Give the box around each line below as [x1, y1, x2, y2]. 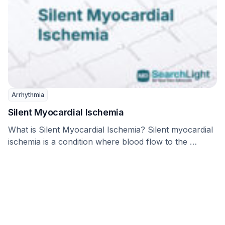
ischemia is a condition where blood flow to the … [8, 137, 197, 147]
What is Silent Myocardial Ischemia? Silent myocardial [8, 125, 213, 135]
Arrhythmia [12, 91, 44, 99]
